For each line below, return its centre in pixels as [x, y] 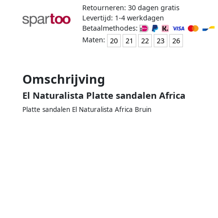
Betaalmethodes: [111, 28]
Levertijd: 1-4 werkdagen [123, 18]
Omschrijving [64, 79]
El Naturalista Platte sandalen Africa [104, 95]
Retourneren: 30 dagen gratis [131, 7]
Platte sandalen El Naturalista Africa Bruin [87, 109]
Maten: [94, 40]
